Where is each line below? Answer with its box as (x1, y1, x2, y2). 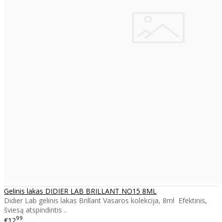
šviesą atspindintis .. (4, 205, 67, 215)
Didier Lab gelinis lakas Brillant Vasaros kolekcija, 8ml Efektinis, (4, 195, 207, 205)
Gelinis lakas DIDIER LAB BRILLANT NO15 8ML (4, 186, 157, 196)
